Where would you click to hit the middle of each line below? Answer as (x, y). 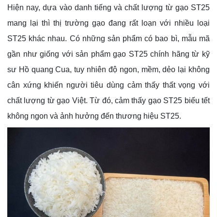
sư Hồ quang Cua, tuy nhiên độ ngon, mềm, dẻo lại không (108, 70)
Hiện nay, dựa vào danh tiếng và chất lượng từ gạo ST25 (108, 8)
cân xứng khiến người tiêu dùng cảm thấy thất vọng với (108, 85)
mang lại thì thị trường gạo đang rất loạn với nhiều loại (108, 23)
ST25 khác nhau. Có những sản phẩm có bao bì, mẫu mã (108, 39)
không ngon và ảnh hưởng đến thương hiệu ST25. (94, 116)
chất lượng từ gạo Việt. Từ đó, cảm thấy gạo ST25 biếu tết (108, 101)
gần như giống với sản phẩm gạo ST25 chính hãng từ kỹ (108, 54)
